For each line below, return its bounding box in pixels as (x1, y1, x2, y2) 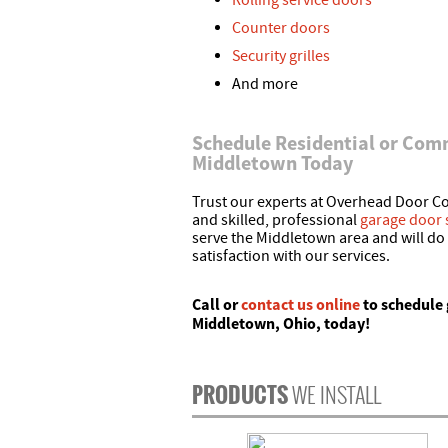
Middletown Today (192, 150, 353, 176)
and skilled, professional (192, 210, 360, 231)
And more (232, 74, 298, 95)
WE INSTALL (292, 378, 381, 411)
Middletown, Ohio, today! (192, 313, 370, 334)
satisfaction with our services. (192, 246, 390, 267)
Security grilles (232, 46, 330, 67)
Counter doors (232, 18, 330, 39)
